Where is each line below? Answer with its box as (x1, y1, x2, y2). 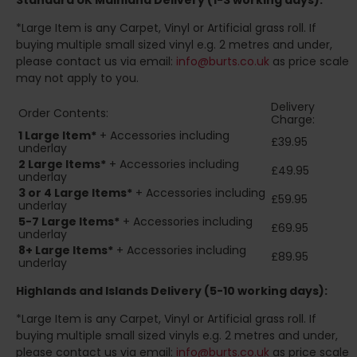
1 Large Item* (18, 127, 96, 144)
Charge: (271, 112, 315, 128)
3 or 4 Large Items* (18, 185, 132, 202)
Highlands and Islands (16, 283, 148, 300)
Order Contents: (18, 105, 108, 122)
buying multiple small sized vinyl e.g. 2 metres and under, (16, 37, 332, 53)
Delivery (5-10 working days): (148, 283, 328, 300)
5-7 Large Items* (18, 214, 120, 230)
